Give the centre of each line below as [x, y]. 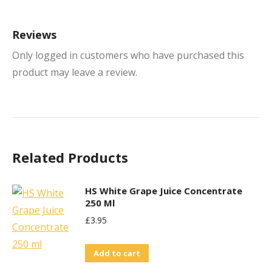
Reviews [34, 35]
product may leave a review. [75, 72]
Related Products [70, 157]
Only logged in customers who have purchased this [128, 55]
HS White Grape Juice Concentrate [164, 191]
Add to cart [117, 253]
